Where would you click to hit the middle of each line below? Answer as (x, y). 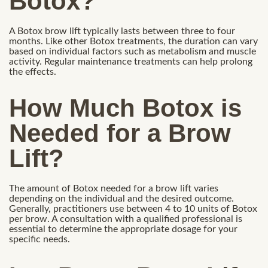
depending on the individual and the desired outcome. (121, 199)
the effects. (33, 71)
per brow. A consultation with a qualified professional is (126, 219)
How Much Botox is (125, 108)
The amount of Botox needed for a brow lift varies (114, 189)
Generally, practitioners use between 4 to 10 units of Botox (133, 209)
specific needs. (39, 240)
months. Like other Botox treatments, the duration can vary (133, 41)
